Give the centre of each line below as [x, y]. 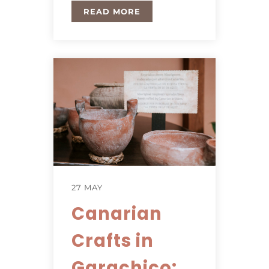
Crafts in [113, 241]
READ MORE [112, 11]
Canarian [117, 214]
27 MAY [87, 188]
